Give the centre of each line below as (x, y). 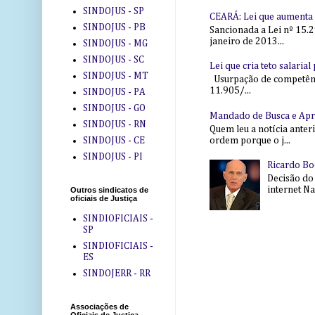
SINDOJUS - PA (114, 92)
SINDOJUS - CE (114, 140)
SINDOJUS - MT (115, 76)
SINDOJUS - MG (115, 43)
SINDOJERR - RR (116, 273)
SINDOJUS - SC (113, 59)
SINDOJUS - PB (114, 27)
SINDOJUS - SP (113, 11)
